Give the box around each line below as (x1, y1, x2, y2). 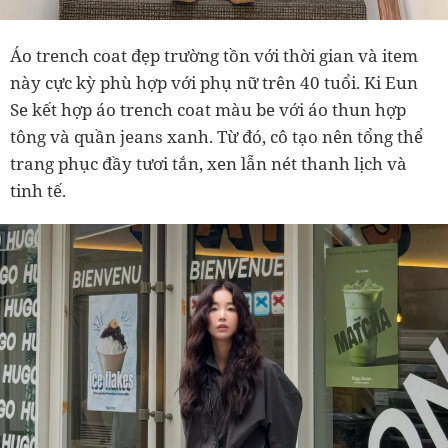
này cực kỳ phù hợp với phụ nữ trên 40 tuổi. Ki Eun (10, 71, 418, 95)
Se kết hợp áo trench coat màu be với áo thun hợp (10, 98, 406, 122)
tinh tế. (10, 179, 66, 203)
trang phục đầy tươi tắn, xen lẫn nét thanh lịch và (10, 152, 407, 176)
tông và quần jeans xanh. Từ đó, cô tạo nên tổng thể (10, 125, 423, 149)
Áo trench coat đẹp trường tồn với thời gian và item (10, 44, 418, 68)
